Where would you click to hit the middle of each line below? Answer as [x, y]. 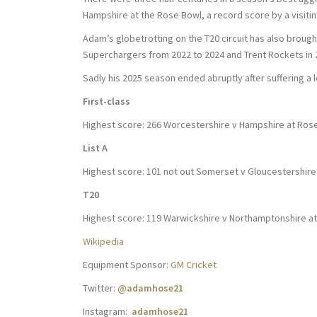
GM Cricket [192, 265]
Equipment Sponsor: [126, 265]
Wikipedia [103, 241]
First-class [106, 101]
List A [95, 148]
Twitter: [100, 288]
